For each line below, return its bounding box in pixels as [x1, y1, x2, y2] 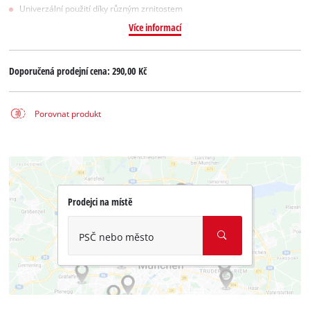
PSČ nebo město [78, 230, 154, 244]
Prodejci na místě [67, 194, 132, 208]
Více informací [128, 20, 181, 34]
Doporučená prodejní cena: [9, 64, 113, 78]
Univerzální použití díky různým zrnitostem [19, 3, 183, 14]
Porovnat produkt [34, 108, 101, 119]
